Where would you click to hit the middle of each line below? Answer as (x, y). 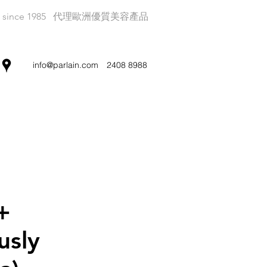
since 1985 (24, 16)
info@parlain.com (66, 65)
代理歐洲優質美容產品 (101, 16)
